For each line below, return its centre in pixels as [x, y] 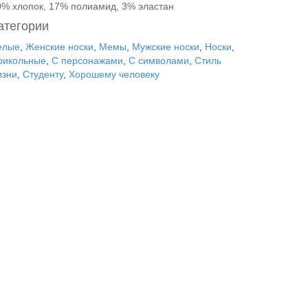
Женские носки [59, 47]
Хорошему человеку [114, 74]
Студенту [43, 74]
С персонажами [87, 60]
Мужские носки [166, 47]
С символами [159, 60]
